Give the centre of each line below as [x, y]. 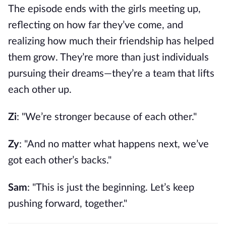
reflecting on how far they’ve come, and [96, 25]
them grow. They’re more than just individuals [108, 58]
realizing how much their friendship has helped [111, 41]
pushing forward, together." [68, 204]
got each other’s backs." [60, 160]
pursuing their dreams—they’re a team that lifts [111, 74]
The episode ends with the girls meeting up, [104, 9]
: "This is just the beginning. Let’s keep [111, 188]
